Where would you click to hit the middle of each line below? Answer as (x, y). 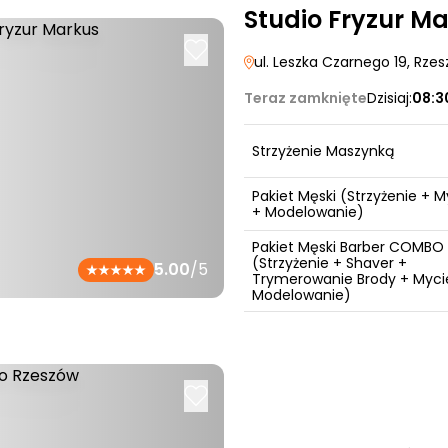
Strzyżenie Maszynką (323, 151)
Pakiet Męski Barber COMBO (348, 247)
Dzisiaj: (389, 98)
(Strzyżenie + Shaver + (329, 263)
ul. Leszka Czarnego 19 (330, 62)
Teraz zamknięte (305, 98)
